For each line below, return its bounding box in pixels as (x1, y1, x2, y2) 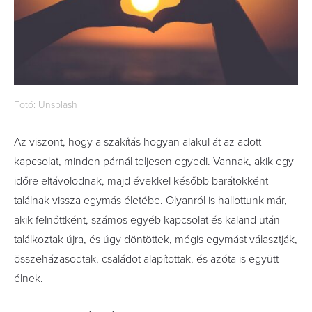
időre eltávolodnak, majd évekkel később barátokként (14, 174, 268, 188)
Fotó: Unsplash (14, 99, 77, 111)
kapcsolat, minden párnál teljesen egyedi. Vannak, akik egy (14, 155, 294, 169)
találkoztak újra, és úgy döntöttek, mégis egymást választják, (14, 233, 297, 247)
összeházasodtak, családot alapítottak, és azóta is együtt (14, 252, 279, 266)
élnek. (14, 272, 43, 286)
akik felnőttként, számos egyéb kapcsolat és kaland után (14, 213, 280, 227)
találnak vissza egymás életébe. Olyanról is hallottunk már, (14, 194, 287, 208)
